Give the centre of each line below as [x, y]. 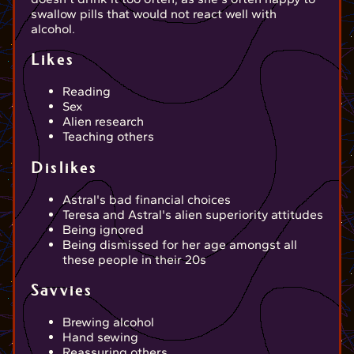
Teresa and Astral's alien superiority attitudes [193, 214]
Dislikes [64, 168]
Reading [87, 92]
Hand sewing [100, 337]
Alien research [103, 122]
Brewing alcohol [108, 322]
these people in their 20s [134, 259]
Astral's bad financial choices [147, 199]
